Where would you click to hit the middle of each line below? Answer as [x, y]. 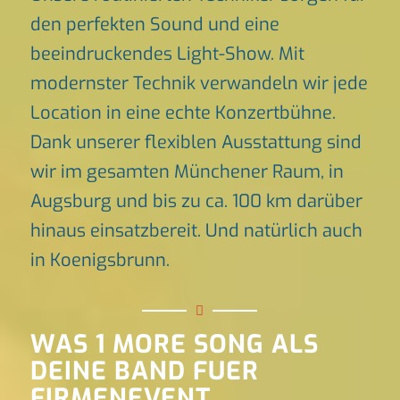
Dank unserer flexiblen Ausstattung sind [196, 142]
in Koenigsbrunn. [100, 260]
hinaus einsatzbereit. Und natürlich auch [196, 231]
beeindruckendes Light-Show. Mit [167, 54]
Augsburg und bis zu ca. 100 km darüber [196, 201]
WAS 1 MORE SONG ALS [174, 345]
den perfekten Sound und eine [154, 25]
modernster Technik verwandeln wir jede [199, 83]
